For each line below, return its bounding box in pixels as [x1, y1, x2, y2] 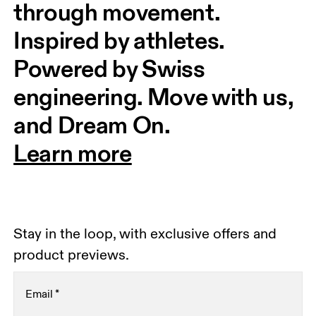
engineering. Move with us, [13, 82, 298, 111]
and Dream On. [13, 110, 171, 140]
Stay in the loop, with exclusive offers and [13, 225, 277, 243]
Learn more [13, 138, 132, 168]
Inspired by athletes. [13, 25, 229, 55]
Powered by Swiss [13, 54, 210, 83]
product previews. [13, 246, 130, 264]
